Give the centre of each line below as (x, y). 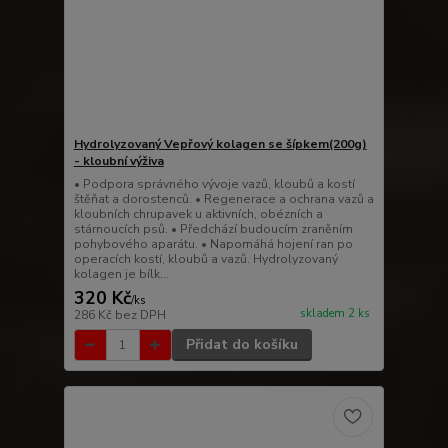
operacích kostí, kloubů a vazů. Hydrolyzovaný (205, 259)
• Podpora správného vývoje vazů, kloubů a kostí (214, 184)
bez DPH (140, 315)
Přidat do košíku (241, 345)
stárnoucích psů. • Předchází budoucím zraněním (213, 229)
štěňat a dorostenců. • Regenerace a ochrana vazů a (223, 199)
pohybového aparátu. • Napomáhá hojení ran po (213, 244)
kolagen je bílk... (121, 274)
